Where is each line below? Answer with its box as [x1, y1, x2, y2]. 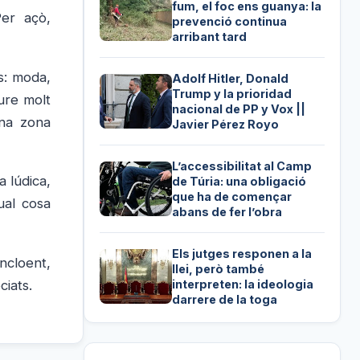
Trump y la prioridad [172, 86, 292, 100]
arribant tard [172, 29, 247, 43]
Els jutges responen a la [172, 246, 313, 260]
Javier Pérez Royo [172, 117, 280, 131]
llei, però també [172, 261, 265, 276]
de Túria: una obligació [172, 174, 307, 188]
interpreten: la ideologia [172, 276, 314, 291]
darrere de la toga [172, 292, 278, 306]
